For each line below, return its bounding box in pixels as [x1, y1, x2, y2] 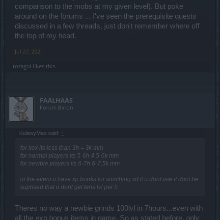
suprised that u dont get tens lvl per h [20, 183, 118, 191]
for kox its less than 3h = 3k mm [20, 144, 103, 151]
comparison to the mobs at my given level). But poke [15, 2, 183, 10]
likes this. [31, 62, 56, 70]
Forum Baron [40, 103, 73, 111]
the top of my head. [15, 31, 76, 40]
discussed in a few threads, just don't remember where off [15, 22, 199, 30]
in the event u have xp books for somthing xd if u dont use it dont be [20, 175, 198, 183]
